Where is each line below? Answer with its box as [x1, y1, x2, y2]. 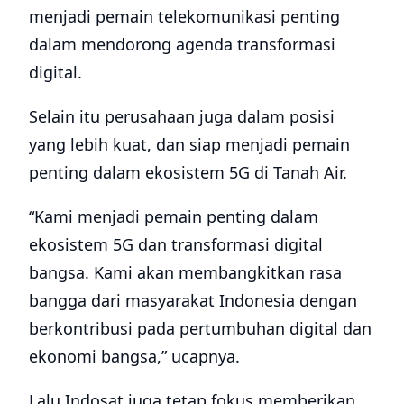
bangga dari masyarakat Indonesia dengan [29, 289, 357, 311]
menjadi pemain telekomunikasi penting [29, 5, 340, 27]
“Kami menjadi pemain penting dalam [29, 205, 318, 227]
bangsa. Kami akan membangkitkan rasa [29, 261, 342, 283]
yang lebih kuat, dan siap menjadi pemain [29, 133, 350, 155]
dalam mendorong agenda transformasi [29, 32, 335, 55]
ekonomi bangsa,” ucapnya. [29, 344, 240, 367]
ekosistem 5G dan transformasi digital [29, 233, 323, 255]
